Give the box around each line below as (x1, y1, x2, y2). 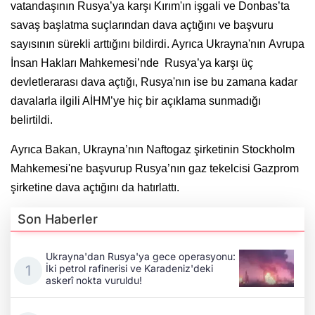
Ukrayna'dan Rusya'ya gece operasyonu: (46, 250, 236, 262)
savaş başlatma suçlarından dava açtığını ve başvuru (11, 19, 274, 32)
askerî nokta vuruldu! (46, 274, 142, 286)
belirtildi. (11, 114, 53, 127)
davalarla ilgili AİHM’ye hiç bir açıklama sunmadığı (11, 95, 261, 108)
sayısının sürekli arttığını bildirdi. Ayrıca (11, 38, 206, 51)
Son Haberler (18, 212, 98, 227)
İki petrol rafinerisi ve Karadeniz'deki (46, 262, 213, 274)
